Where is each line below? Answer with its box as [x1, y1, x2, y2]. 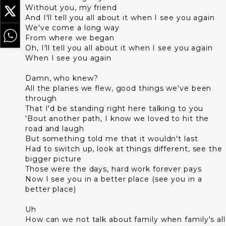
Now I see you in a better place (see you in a [25, 175, 202, 184]
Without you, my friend [25, 3, 117, 12]
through [25, 94, 58, 103]
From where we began [25, 33, 115, 42]
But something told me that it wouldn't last [25, 134, 198, 143]
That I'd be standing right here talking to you [25, 104, 204, 113]
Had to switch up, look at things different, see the [25, 144, 222, 153]
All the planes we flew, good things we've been [25, 84, 212, 93]
